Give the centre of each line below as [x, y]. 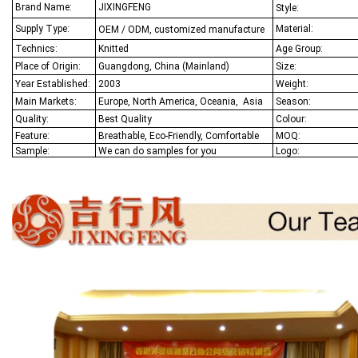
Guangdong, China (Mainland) [164, 66]
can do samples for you [165, 151]
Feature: [32, 135]
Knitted [113, 48]
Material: [293, 28]
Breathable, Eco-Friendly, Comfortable [177, 135]
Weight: [292, 84]
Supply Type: [41, 28]
